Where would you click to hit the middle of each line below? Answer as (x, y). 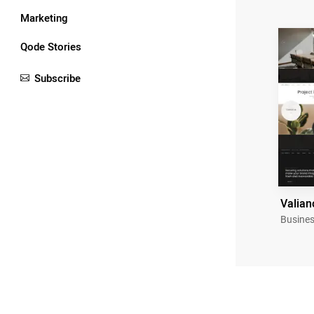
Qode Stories (51, 47)
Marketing (44, 18)
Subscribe (57, 78)
